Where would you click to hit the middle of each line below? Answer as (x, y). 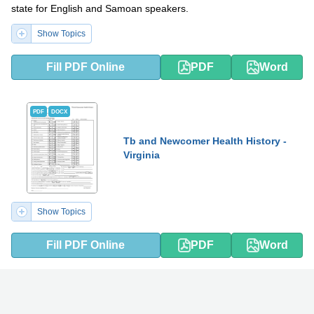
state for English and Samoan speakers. (100, 8)
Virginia (142, 155)
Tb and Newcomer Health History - (205, 141)
